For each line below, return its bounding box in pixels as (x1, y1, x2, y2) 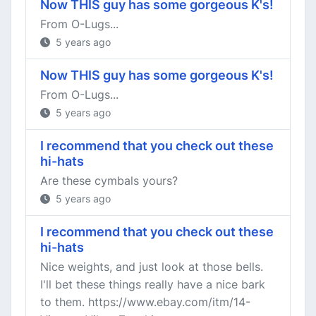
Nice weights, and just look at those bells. (40, 260, 263, 274)
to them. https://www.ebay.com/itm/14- (40, 295, 250, 309)
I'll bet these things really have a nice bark (40, 277, 265, 291)
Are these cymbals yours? (40, 174, 178, 188)
